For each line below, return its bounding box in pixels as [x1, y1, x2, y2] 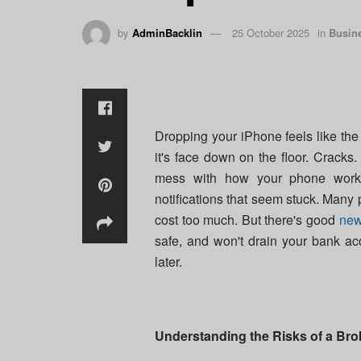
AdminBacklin [132, 25, 202, 41]
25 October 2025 [232, 25, 309, 41]
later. [155, 252, 182, 272]
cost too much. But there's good [155, 210, 339, 230]
